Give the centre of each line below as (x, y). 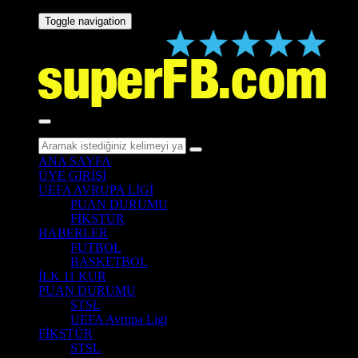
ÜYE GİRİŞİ (72, 175)
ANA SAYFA (75, 161)
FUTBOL (96, 247)
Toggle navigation (85, 21)
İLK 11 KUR (72, 276)
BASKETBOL (109, 262)
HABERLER (73, 233)
